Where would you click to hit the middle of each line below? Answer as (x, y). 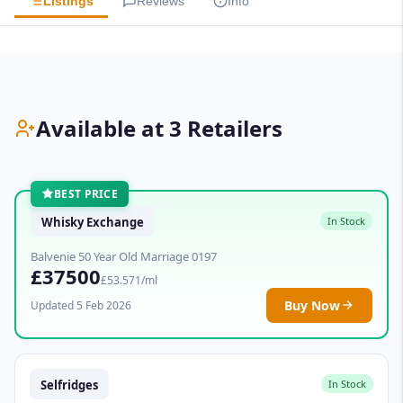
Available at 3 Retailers (159, 128)
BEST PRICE (86, 193)
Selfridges (69, 385)
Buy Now (312, 305)
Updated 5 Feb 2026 (81, 305)
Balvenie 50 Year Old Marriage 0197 (124, 256)
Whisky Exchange (93, 222)
